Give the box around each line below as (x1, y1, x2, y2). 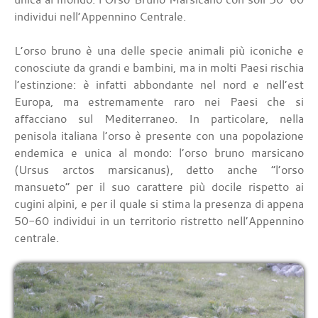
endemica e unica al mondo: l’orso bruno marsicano (14, 145, 304, 161)
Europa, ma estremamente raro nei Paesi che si (14, 94, 304, 110)
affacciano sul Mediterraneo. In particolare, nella (14, 111, 304, 127)
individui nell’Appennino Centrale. (14, 9, 186, 25)
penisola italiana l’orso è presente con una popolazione (14, 128, 304, 144)
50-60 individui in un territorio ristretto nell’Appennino (14, 213, 304, 229)
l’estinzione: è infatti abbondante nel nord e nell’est (14, 77, 304, 93)
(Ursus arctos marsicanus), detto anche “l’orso (14, 162, 304, 178)
